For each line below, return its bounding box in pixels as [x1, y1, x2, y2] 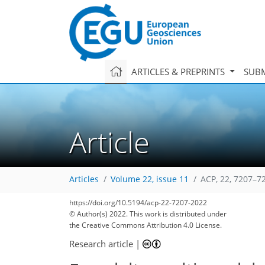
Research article [69, 237, 133, 250]
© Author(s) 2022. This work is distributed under [69, 209, 227, 219]
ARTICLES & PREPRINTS [131, 65, 227, 77]
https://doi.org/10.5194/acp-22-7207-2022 [69, 198, 207, 208]
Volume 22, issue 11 [111, 174, 189, 185]
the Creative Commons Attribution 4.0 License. [69, 220, 222, 230]
